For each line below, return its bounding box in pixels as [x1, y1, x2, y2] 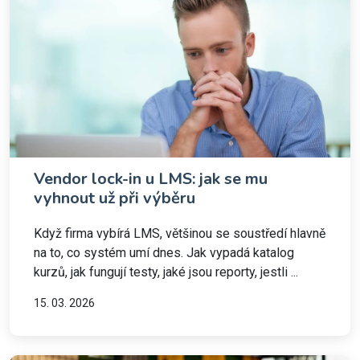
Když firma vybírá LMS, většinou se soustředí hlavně [34, 226, 325, 241]
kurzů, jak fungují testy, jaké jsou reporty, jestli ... [34, 264, 298, 280]
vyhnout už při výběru [34, 187, 195, 209]
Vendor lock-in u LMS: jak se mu [34, 168, 268, 190]
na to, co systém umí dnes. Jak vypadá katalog [34, 245, 294, 260]
